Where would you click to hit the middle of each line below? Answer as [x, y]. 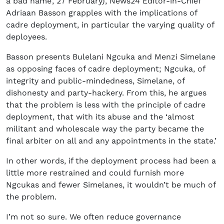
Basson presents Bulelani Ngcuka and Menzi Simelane [111, 57]
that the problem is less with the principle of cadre [106, 105]
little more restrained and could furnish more [95, 173]
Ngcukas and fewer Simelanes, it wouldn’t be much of [111, 185]
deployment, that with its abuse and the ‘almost [100, 117]
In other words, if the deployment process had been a [111, 161]
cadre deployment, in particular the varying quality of [110, 25]
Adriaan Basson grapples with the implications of [101, 13]
